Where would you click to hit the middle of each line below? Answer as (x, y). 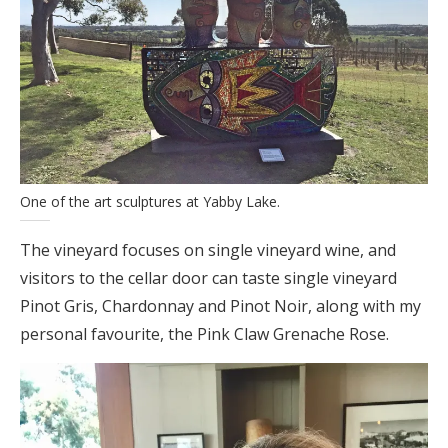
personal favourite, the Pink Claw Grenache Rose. (204, 334)
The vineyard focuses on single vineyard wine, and (208, 250)
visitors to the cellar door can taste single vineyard (208, 278)
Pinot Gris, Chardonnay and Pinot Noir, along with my (220, 306)
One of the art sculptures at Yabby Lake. (150, 201)
